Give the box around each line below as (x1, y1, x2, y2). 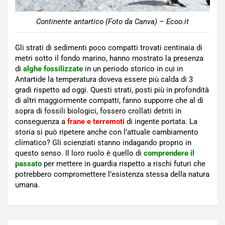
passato (15, 159, 42, 168)
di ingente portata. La (127, 117, 197, 126)
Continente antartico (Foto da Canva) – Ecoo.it (36, 17, 189, 26)
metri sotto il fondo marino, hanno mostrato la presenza (15, 53, 203, 63)
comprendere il (144, 148, 194, 158)
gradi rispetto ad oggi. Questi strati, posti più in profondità (15, 85, 209, 94)
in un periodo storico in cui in (85, 64, 183, 73)
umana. (15, 180, 40, 189)
